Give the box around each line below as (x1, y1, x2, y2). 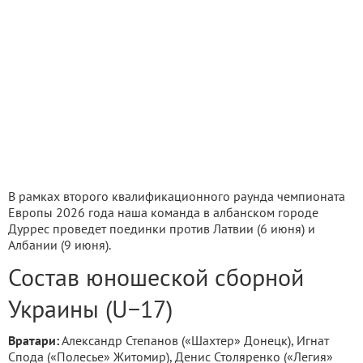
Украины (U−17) (8, 293, 173, 325)
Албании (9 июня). (8, 237, 111, 254)
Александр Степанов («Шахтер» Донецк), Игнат (59, 332, 329, 349)
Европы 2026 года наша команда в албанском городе (8, 204, 318, 221)
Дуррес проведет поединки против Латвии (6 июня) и (8, 220, 315, 237)
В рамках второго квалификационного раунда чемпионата (8, 188, 345, 205)
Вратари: (8, 332, 59, 349)
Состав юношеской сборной (8, 261, 304, 293)
